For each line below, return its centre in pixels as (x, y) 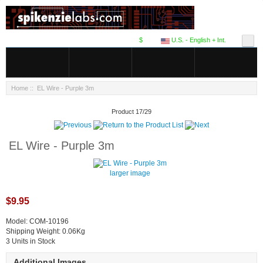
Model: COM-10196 (37, 221)
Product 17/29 (131, 111)
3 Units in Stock (31, 241)
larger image (130, 173)
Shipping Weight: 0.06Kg (45, 231)
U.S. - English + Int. (198, 40)
